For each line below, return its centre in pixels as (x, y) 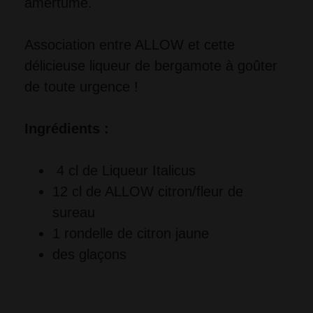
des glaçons (89, 255)
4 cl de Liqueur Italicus (126, 171)
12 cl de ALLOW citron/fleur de (148, 192)
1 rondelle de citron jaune (131, 234)
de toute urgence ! (81, 87)
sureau (74, 213)
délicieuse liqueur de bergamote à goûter (151, 66)
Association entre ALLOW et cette (130, 45)
